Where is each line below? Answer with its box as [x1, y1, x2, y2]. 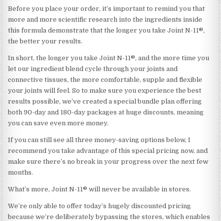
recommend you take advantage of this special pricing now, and [8, 147, 208, 154]
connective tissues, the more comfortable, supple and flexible [8, 75, 203, 83]
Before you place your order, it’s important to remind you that [8, 4, 205, 12]
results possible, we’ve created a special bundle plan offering [8, 97, 202, 105]
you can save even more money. [8, 119, 109, 127]
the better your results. [8, 37, 83, 45]
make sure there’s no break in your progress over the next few [8, 157, 209, 165]
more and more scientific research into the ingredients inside [8, 15, 203, 23]
